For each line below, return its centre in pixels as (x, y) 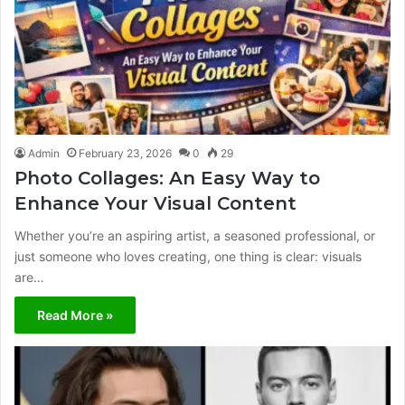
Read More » (75, 315)
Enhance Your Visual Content (155, 203)
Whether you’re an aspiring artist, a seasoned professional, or (195, 235)
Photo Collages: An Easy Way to (167, 178)
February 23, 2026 (125, 153)
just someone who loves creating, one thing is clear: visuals (188, 256)
